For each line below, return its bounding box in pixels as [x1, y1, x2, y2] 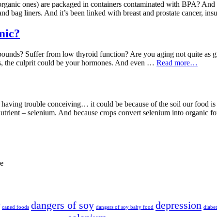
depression [155, 200, 201, 212]
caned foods [2, 204, 29, 210]
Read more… [156, 59, 198, 67]
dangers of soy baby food [96, 204, 154, 210]
